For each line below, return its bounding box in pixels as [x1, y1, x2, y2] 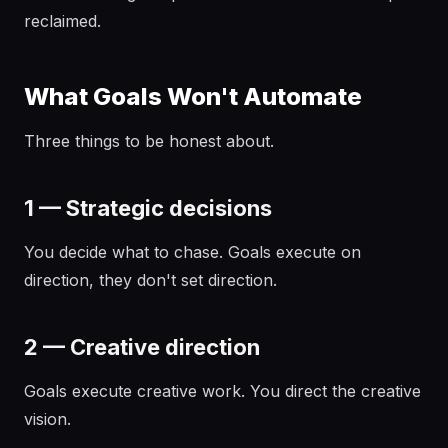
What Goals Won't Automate [24, 82, 362, 111]
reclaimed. [24, 11, 101, 31]
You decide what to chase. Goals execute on [24, 242, 361, 262]
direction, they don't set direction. [24, 270, 277, 290]
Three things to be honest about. [24, 131, 274, 151]
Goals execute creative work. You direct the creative [24, 381, 421, 401]
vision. [24, 409, 71, 429]
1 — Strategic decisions [24, 195, 272, 221]
